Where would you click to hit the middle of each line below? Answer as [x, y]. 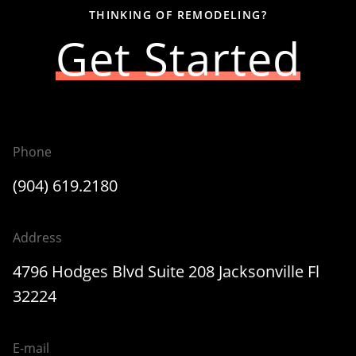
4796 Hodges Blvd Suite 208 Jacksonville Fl [166, 271]
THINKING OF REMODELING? [178, 15]
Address [37, 238]
